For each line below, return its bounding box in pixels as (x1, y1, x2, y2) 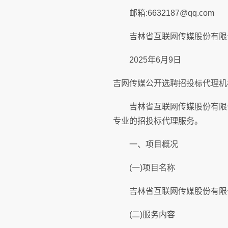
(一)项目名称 (113, 163, 175, 172)
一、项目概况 (113, 140, 178, 149)
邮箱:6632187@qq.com (113, 9, 214, 17)
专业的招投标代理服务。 (113, 117, 203, 125)
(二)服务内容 (113, 210, 175, 219)
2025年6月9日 (113, 55, 181, 64)
